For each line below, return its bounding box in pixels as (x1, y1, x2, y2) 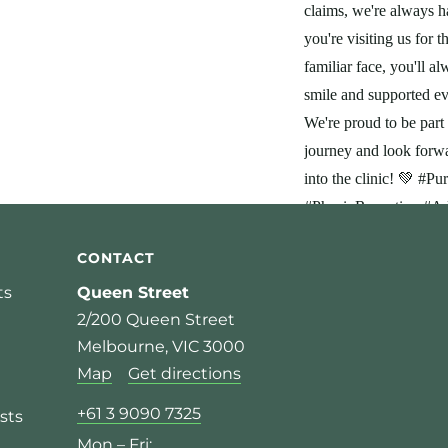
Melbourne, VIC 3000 (77, 337, 245, 357)
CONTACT (77, 248, 155, 267)
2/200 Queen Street (77, 310, 235, 330)
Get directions (128, 364, 241, 384)
